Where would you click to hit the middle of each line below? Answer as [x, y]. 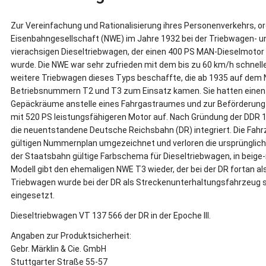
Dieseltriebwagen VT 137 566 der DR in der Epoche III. [111, 215]
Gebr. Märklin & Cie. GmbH [58, 248]
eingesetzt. [33, 195]
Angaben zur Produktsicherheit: [71, 235]
